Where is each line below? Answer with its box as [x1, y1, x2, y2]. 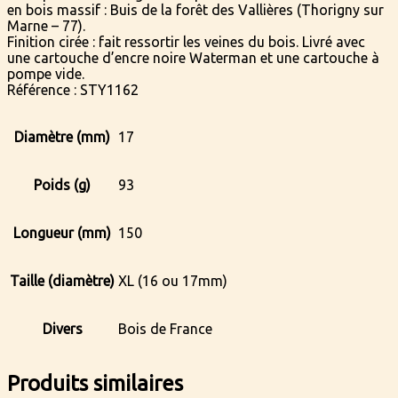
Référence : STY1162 [7, 81, 139, 98]
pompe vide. [7, 65, 84, 82]
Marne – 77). [7, 17, 85, 34]
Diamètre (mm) [14, 128, 110, 145]
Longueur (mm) [13, 224, 111, 241]
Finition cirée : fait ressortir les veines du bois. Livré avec [7, 33, 365, 50]
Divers [42, 320, 83, 337]
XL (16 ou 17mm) [118, 272, 227, 289]
